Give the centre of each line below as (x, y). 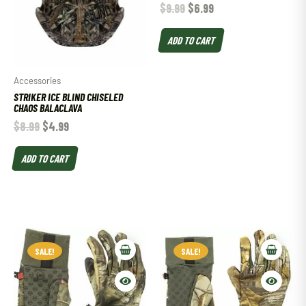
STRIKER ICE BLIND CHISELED (68, 96)
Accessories (37, 81)
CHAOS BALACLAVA (48, 107)
